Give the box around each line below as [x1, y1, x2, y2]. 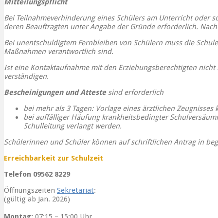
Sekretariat [57, 186, 94, 195]
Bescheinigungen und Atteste [4, 88, 108, 97]
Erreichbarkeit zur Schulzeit [4, 154, 103, 163]
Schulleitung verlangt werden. [23, 122, 122, 131]
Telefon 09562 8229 [4, 170, 70, 179]
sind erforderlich [108, 88, 163, 97]
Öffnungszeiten [4, 186, 57, 195]
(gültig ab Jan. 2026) [4, 195, 70, 204]
